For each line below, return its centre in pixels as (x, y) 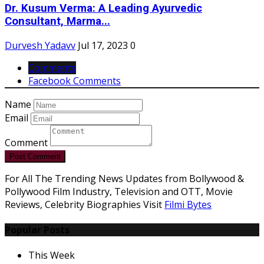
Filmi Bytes (188, 204)
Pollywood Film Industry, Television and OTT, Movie (119, 191)
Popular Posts (37, 230)
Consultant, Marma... (57, 21)
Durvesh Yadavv (40, 45)
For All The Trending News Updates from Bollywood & (124, 178)
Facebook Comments (75, 80)
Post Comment (35, 156)
